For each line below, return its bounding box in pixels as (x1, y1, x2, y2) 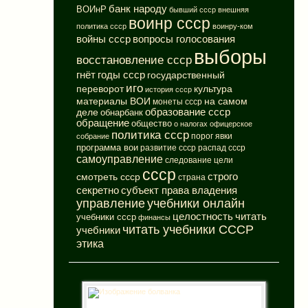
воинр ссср (128, 14, 210, 33)
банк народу (108, 3, 167, 15)
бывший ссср (168, 5, 216, 14)
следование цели (164, 155, 233, 166)
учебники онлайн (146, 197, 245, 211)
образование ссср (144, 107, 230, 118)
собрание (76, 132, 109, 141)
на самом (203, 96, 247, 107)
